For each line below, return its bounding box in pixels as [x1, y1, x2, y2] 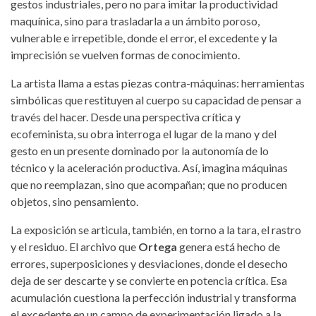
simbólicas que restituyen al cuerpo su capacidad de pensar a [11, 92, 301, 107]
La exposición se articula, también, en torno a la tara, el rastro [11, 222, 301, 236]
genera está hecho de [177, 239, 280, 253]
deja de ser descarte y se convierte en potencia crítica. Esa [11, 273, 287, 287]
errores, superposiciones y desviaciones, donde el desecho [11, 256, 288, 270]
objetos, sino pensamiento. [11, 194, 138, 208]
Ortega [138, 239, 177, 253]
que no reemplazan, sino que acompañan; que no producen [11, 177, 287, 191]
